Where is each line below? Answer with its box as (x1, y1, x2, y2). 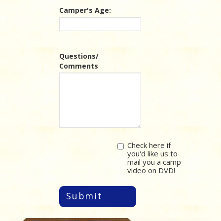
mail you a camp (127, 157, 181, 167)
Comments (59, 61, 98, 71)
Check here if (127, 140, 171, 150)
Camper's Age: (59, 5, 111, 15)
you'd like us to (127, 148, 178, 158)
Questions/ (59, 51, 99, 61)
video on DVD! (127, 165, 175, 175)
